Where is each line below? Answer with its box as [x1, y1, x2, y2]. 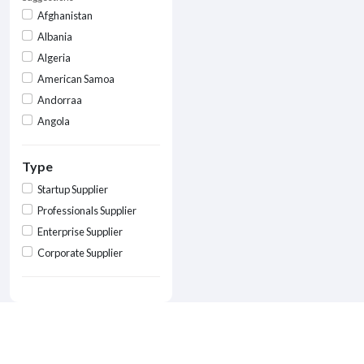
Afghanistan [37, 8, 93, 22]
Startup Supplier [37, 182, 109, 196]
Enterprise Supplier [37, 224, 123, 238]
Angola [37, 114, 71, 128]
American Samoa [37, 71, 115, 85]
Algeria [37, 50, 71, 64]
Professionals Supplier [37, 203, 137, 217]
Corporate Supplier [37, 245, 123, 259]
